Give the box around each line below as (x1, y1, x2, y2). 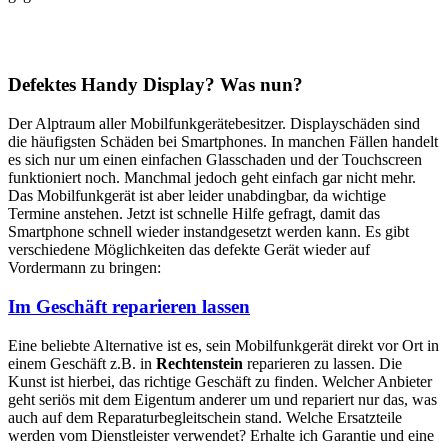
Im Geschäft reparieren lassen (8, 295, 250, 317)
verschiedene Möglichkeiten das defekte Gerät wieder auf (8, 241, 370, 259)
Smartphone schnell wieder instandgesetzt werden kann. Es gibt (8, 223, 409, 241)
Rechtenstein (156, 354, 243, 372)
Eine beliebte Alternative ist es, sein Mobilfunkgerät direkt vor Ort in (8, 336, 439, 354)
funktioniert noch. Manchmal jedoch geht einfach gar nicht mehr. (8, 169, 416, 187)
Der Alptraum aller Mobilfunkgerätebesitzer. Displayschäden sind (8, 115, 420, 133)
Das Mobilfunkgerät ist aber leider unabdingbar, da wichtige (8, 187, 386, 205)
